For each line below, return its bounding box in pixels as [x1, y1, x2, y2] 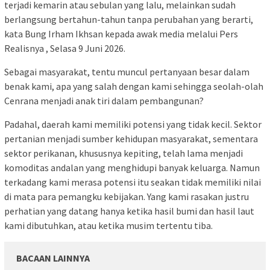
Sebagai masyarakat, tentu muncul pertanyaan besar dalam [4, 66, 250, 78]
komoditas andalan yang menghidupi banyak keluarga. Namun [4, 162, 260, 174]
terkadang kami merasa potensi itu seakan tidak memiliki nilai [4, 176, 261, 189]
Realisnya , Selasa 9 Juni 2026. [4, 42, 125, 55]
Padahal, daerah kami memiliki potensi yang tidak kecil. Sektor [4, 118, 262, 131]
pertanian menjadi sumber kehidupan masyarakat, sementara [4, 133, 258, 145]
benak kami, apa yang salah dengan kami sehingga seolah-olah [4, 80, 263, 93]
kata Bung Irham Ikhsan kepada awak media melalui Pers [4, 28, 238, 40]
